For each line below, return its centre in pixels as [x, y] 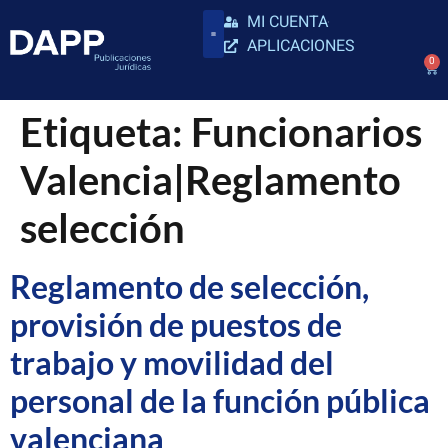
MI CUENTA [287, 22]
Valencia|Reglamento [210, 180]
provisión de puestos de [176, 324]
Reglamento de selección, [189, 286]
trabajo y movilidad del [172, 362]
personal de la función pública [220, 400]
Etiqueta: [105, 132]
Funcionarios [306, 132]
